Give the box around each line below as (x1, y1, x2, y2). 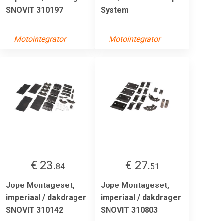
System (101, 5, 129, 15)
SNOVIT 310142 (6, 205, 63, 215)
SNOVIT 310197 (6, 5, 63, 15)
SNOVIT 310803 (101, 205, 158, 215)
